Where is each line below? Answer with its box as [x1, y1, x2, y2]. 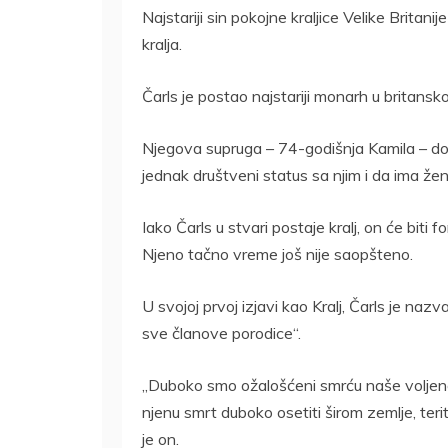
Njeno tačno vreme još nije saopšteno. [142, 243, 413, 264]
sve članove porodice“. [142, 322, 301, 343]
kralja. [142, 33, 182, 54]
